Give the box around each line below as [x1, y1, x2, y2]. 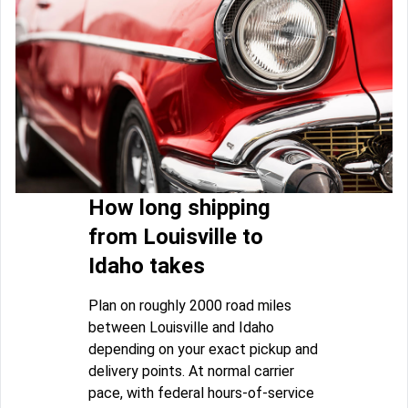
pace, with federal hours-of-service [88, 384, 314, 403]
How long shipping [88, 195, 270, 221]
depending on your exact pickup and [88, 341, 318, 359]
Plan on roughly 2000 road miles [88, 297, 291, 315]
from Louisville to [88, 224, 263, 250]
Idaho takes [88, 253, 205, 280]
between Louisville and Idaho [88, 319, 274, 337]
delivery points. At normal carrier [88, 362, 294, 381]
